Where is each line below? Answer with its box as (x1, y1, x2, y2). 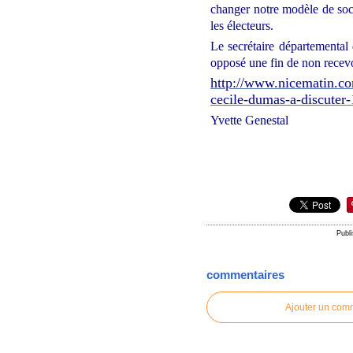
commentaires (206, 268, 285, 282)
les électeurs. (210, 19, 274, 33)
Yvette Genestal (210, 113, 289, 128)
